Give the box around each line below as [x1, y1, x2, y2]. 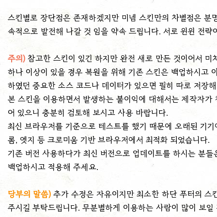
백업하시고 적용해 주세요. [8, 162, 98, 171]
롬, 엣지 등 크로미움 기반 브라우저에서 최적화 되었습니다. [8, 135, 210, 144]
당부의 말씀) [8, 189, 51, 199]
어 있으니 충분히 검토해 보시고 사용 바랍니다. [8, 108, 168, 117]
